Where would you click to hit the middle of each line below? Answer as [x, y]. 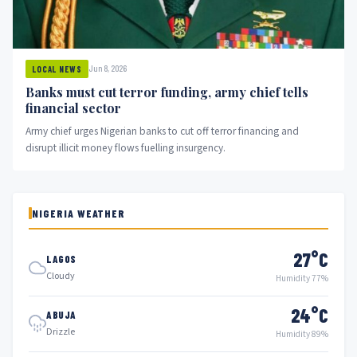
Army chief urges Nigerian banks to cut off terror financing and [162, 131]
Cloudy [61, 277]
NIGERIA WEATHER [79, 213]
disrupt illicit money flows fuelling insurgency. [126, 147]
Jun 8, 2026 [107, 69]
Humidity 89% [302, 334]
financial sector [73, 108]
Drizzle [61, 332]
